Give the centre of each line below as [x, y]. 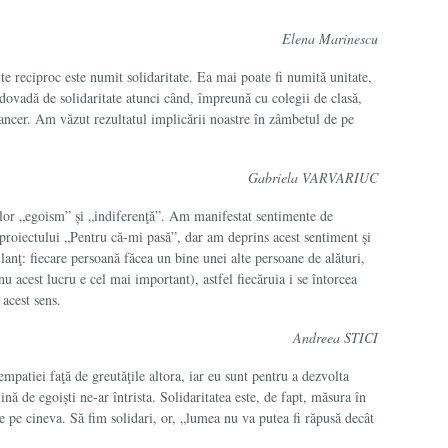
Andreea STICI [335, 337]
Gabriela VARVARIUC [313, 177]
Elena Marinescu [330, 38]
